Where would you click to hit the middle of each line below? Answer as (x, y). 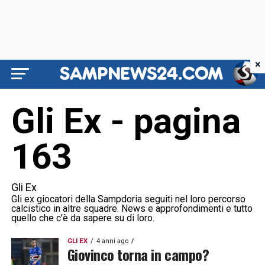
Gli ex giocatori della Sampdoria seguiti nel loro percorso (128, 199)
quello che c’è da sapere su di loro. (83, 218)
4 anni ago (112, 241)
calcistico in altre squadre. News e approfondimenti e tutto (132, 209)
